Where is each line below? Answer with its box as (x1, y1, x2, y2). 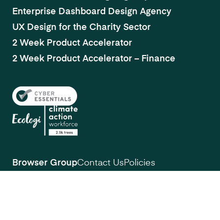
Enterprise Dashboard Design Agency (12, 7, 171, 17)
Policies (124, 159, 155, 168)
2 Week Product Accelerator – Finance (12, 55, 175, 64)
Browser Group (12, 159, 77, 168)
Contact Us (77, 159, 124, 168)
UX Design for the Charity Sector (12, 23, 151, 32)
